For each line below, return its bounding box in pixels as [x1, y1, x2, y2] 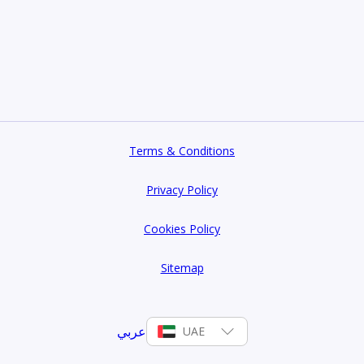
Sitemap [160, 259, 204, 275]
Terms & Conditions [129, 142, 235, 158]
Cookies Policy [144, 220, 220, 236]
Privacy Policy [146, 181, 218, 197]
